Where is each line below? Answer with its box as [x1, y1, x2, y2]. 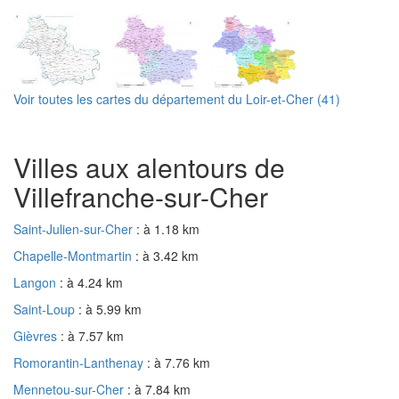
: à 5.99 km [78, 299, 142, 318]
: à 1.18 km [136, 219, 199, 238]
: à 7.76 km [147, 353, 210, 371]
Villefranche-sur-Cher [13, 176, 268, 216]
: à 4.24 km [60, 273, 123, 291]
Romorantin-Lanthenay [13, 353, 147, 371]
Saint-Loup [13, 299, 78, 318]
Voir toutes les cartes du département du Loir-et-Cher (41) [13, 89, 340, 108]
